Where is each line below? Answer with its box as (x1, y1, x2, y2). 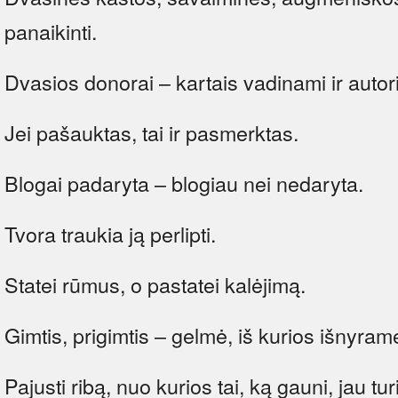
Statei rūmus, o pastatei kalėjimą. (4, 268, 306, 299)
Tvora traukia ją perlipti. (4, 218, 216, 249)
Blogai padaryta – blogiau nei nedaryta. (4, 167, 363, 198)
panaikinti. (4, 15, 97, 46)
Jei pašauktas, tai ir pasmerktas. (4, 116, 298, 147)
